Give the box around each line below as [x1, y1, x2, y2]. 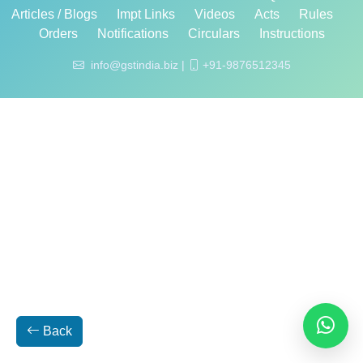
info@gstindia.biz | [90, 58, 188, 71]
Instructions [258, 27, 325, 41]
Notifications [96, 27, 169, 41]
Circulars [187, 27, 240, 41]
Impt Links [116, 7, 175, 21]
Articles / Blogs [11, 7, 97, 21]
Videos [194, 7, 235, 21]
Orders [38, 27, 78, 41]
